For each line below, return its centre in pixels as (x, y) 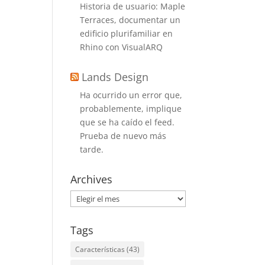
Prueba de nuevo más (123, 136)
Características (100, 249)
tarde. (92, 149)
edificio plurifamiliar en (127, 33)
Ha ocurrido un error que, (131, 95)
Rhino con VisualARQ (122, 47)
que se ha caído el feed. (127, 122)
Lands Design (115, 77)
